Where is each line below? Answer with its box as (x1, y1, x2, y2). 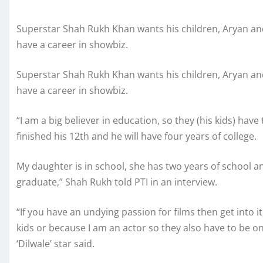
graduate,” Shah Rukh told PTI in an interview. (16, 176, 217, 188)
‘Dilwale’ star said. (16, 237, 95, 250)
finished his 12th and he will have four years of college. (16, 130, 257, 143)
